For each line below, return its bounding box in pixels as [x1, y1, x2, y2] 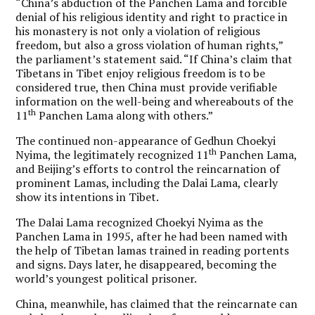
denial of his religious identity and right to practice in [15, 8, 288, 25]
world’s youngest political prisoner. [15, 270, 198, 286]
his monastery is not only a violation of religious [15, 22, 261, 39]
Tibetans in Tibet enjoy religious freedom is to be [15, 65, 266, 81]
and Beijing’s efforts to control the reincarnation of [15, 160, 281, 176]
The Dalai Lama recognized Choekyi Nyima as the [15, 214, 264, 230]
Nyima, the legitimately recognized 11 [15, 146, 210, 162]
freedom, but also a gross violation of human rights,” [15, 37, 283, 53]
